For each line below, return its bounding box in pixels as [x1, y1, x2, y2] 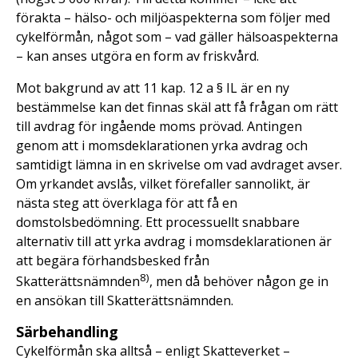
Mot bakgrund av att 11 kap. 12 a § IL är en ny [16, 78, 289, 97]
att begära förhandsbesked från [16, 251, 209, 269]
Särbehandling [16, 322, 118, 342]
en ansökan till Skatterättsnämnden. [16, 292, 233, 310]
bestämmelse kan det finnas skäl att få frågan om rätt [16, 97, 338, 116]
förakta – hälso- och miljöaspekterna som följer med [16, 8, 330, 26]
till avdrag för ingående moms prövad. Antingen [16, 117, 302, 135]
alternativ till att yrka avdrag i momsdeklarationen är [16, 232, 332, 250]
